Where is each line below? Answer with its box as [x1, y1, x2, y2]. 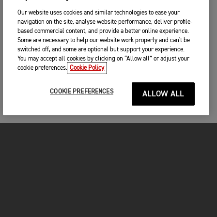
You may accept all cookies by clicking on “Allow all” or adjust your [17, 56, 190, 62]
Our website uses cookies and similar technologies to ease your [17, 10, 180, 16]
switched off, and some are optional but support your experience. [17, 46, 185, 53]
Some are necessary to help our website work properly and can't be [17, 37, 190, 44]
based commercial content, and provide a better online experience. [17, 28, 189, 34]
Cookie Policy [70, 65, 105, 71]
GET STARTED [7, 192, 53, 200]
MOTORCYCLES [7, 168, 58, 175]
